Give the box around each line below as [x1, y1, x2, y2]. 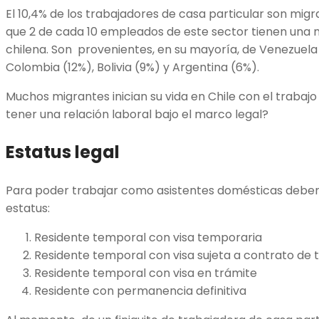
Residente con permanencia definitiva [34, 283, 249, 300]
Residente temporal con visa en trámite [34, 265, 257, 282]
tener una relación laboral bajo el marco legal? [6, 106, 268, 123]
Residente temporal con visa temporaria [34, 229, 262, 246]
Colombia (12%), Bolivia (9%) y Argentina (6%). [6, 59, 259, 76]
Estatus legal [6, 140, 120, 164]
